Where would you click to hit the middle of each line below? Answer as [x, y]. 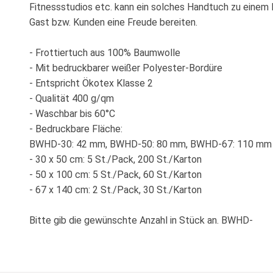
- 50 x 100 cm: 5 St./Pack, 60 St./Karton [115, 174]
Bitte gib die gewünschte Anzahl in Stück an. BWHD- [141, 220]
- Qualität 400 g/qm [72, 98]
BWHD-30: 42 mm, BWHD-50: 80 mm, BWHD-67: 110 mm [151, 144]
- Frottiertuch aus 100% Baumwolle [105, 52]
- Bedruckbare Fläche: [76, 129]
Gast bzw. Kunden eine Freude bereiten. [113, 22]
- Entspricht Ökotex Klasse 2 [91, 83]
